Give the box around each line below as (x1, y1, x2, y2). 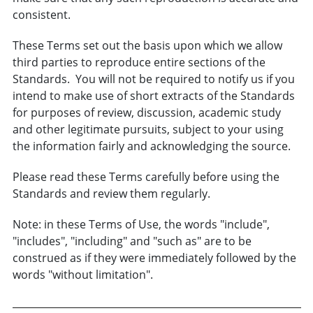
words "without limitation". (12, 266, 153, 282)
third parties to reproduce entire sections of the (12, 54, 265, 70)
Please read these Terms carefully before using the (12, 168, 279, 184)
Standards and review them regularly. (12, 185, 210, 201)
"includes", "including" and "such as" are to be (12, 233, 252, 249)
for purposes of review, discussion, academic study (12, 104, 281, 120)
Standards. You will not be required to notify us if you (12, 71, 295, 87)
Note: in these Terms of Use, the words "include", (12, 216, 270, 232)
